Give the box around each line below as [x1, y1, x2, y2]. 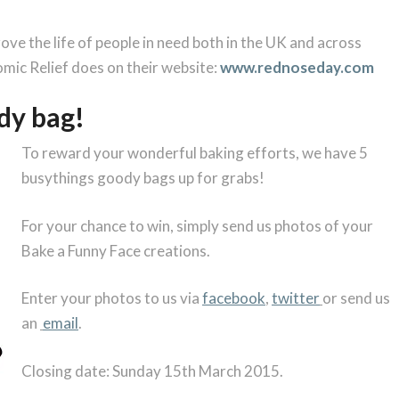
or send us [322, 289, 390, 308]
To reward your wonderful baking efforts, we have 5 [21, 143, 368, 163]
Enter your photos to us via [21, 289, 202, 308]
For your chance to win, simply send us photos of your [21, 216, 373, 235]
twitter [272, 289, 320, 308]
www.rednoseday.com [220, 57, 374, 77]
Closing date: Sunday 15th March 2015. [21, 361, 283, 380]
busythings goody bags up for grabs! [21, 168, 265, 188]
